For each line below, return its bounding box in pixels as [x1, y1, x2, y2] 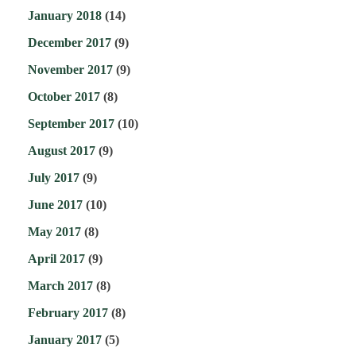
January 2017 [28, 333, 102, 347]
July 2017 [28, 171, 79, 185]
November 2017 [28, 63, 113, 77]
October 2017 [28, 90, 100, 104]
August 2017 [28, 144, 95, 158]
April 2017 [28, 252, 85, 266]
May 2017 [28, 225, 81, 239]
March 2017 [28, 279, 93, 293]
